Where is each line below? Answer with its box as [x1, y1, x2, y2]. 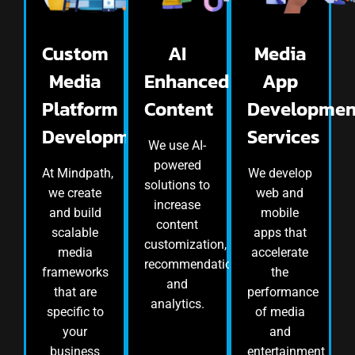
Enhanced [144, 67, 230, 96]
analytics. [150, 296, 204, 312]
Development [42, 123, 162, 151]
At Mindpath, [42, 166, 113, 181]
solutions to [144, 177, 211, 193]
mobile [261, 205, 300, 221]
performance [246, 284, 319, 300]
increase [154, 197, 201, 213]
